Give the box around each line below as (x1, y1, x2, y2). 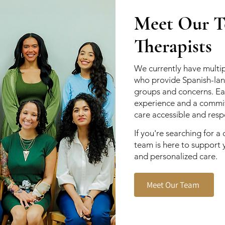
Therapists (134, 35, 212, 58)
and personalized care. (134, 151, 217, 161)
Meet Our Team (146, 179, 199, 190)
